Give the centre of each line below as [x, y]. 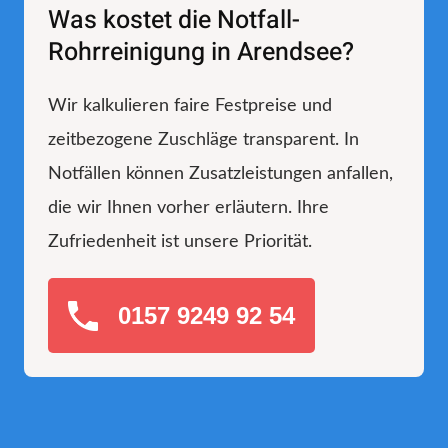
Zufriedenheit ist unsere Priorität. [180, 241]
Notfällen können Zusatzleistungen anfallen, [220, 173]
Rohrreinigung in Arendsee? [201, 52]
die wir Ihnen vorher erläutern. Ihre [188, 207]
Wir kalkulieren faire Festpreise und [190, 105]
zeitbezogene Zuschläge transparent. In [203, 139]
